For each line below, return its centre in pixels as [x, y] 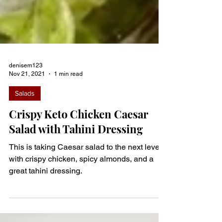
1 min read [68, 117]
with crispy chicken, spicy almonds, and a [81, 202]
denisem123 [26, 109]
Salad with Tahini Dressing [76, 172]
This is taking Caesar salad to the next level [85, 191]
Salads [25, 137]
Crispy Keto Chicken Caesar [79, 158]
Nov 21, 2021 [27, 117]
